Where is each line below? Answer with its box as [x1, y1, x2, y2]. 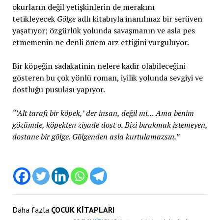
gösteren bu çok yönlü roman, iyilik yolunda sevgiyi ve [12, 72, 203, 83]
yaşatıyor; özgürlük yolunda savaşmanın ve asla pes [12, 25, 195, 36]
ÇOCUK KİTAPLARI [51, 204, 114, 215]
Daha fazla [12, 204, 51, 215]
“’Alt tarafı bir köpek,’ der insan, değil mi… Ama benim [12, 107, 194, 118]
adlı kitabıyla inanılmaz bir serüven [75, 13, 202, 24]
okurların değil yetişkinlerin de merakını [12, 1, 155, 12]
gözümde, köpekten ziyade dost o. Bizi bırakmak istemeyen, [12, 119, 207, 130]
